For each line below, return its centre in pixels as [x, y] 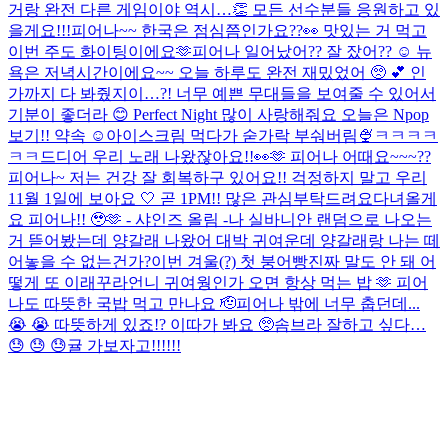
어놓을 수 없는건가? [79, 261]
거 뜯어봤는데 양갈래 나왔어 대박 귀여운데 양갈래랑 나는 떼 [224, 240]
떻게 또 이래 [52, 282]
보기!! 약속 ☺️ [57, 135]
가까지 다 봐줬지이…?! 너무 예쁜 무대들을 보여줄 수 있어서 [222, 93]
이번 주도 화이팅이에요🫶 [100, 51]
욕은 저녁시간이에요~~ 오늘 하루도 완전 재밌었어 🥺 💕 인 [217, 72]
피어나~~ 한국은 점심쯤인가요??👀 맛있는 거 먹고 [249, 30]
